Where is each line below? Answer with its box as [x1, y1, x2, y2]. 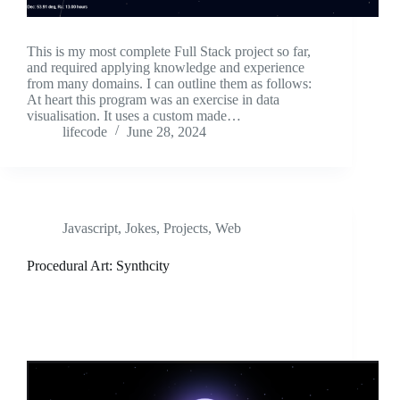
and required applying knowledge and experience [27, 60, 304, 76]
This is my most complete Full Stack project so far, [27, 44, 311, 60]
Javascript [62, 221, 118, 237]
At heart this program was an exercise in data [27, 92, 279, 108]
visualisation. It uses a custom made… [27, 108, 241, 124]
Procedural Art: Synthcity [27, 258, 170, 274]
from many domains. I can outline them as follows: [27, 76, 312, 92]
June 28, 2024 [127, 124, 206, 140]
